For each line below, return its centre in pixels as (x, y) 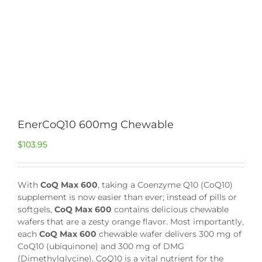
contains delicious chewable (170, 210)
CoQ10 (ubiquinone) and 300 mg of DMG (101, 247)
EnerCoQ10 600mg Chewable (96, 125)
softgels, (36, 210)
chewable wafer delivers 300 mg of (169, 234)
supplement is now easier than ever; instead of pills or (127, 197)
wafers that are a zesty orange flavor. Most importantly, (131, 222)
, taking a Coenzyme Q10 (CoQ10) (165, 185)
